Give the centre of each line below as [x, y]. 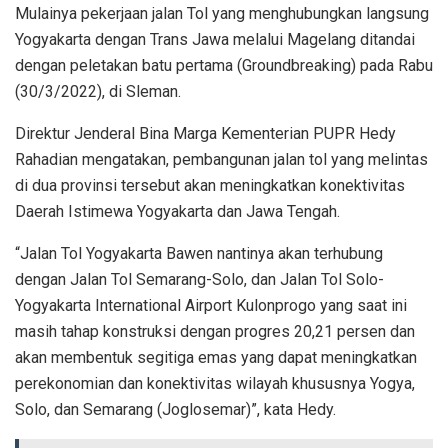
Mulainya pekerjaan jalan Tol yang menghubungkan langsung [222, 14]
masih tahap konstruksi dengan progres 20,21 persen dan [215, 332]
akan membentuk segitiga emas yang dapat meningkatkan [216, 358]
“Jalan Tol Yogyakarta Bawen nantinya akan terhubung [199, 254]
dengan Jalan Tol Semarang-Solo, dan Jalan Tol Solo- [199, 280]
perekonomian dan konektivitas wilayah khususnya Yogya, [215, 384]
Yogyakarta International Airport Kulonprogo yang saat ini [211, 306]
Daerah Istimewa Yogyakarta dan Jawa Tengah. [177, 212]
